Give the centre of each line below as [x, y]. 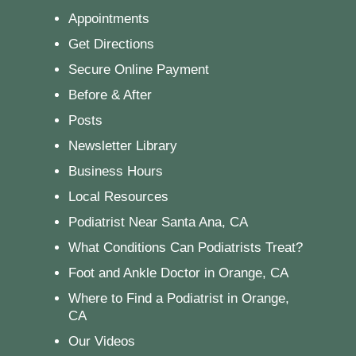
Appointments [108, 19]
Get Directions [111, 44]
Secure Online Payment [138, 70]
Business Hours [115, 172]
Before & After [110, 95]
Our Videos [101, 342]
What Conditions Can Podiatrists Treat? [185, 248]
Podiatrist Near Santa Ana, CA [158, 222]
